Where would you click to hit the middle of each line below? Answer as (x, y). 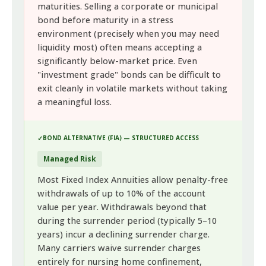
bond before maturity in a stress (106, 20)
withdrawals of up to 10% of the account (122, 193)
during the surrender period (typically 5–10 (127, 221)
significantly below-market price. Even (118, 61)
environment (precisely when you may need (129, 34)
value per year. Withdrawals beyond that (122, 207)
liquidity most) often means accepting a (120, 47)
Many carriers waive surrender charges (119, 248)
